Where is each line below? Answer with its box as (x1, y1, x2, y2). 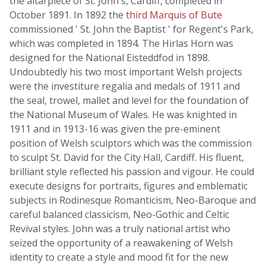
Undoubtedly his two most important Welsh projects (9, 65, 242, 78)
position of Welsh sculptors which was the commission (9, 137, 252, 150)
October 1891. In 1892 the (9, 8, 126, 21)
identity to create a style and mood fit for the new (9, 251, 228, 264)
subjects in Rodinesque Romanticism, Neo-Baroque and (9, 194, 256, 207)
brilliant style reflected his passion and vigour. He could (9, 165, 254, 178)
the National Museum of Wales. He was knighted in (9, 108, 237, 121)
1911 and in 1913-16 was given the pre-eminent (9, 122, 220, 135)
